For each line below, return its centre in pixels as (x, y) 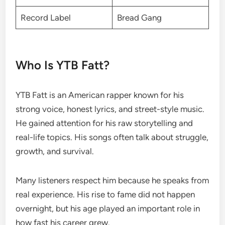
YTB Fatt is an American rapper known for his (100, 95)
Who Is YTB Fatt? (63, 65)
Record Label (45, 18)
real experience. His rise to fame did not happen (105, 194)
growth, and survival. (55, 151)
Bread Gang (139, 18)
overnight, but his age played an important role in (108, 208)
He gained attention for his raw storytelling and (104, 123)
